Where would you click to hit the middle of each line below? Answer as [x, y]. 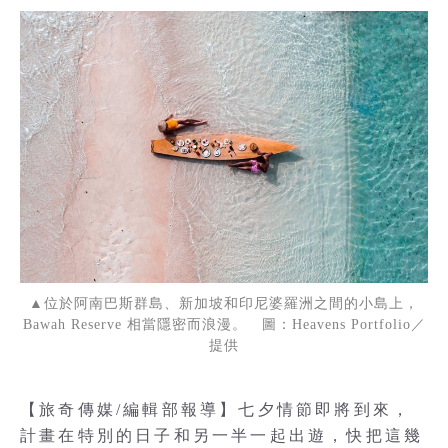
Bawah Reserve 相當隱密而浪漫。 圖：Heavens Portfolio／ [224, 324]
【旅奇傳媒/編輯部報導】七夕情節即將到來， [216, 409]
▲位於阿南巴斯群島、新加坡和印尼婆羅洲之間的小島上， [224, 303]
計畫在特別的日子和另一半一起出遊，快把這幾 [222, 435]
